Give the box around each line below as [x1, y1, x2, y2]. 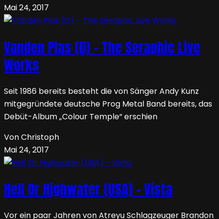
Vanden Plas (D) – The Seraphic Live [4, 37, 200, 58]
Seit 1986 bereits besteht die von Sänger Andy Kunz [4, 85, 199, 97]
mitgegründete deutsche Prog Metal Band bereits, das [4, 98, 212, 109]
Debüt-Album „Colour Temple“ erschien [4, 110, 157, 122]
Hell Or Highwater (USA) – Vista [4, 179, 173, 200]
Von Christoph [4, 131, 59, 143]
